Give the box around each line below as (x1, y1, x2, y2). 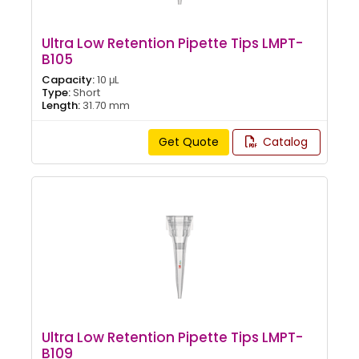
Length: (42, 97, 80, 113)
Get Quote (158, 133, 219, 150)
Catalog (259, 133, 308, 150)
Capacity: (42, 71, 95, 87)
